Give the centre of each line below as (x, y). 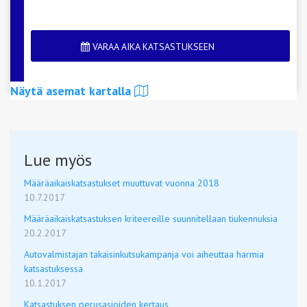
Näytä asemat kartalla (71, 91)
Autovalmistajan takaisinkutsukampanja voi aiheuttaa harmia (144, 254)
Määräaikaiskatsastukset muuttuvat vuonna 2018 (122, 183)
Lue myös (58, 160)
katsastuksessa (53, 269)
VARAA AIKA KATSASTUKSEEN (152, 46)
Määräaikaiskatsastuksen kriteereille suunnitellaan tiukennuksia (151, 219)
